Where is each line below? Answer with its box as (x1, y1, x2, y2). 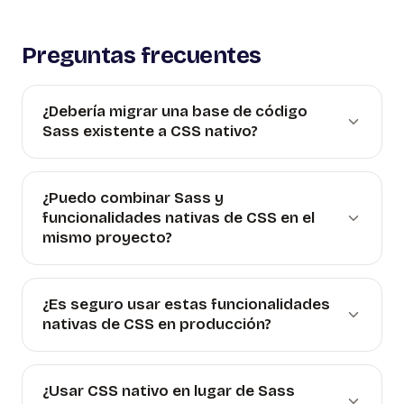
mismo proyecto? (42, 228, 172, 248)
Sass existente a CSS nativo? (42, 122, 258, 142)
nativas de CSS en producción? (42, 315, 271, 335)
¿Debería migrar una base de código (42, 102, 308, 122)
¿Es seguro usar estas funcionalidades (42, 295, 330, 315)
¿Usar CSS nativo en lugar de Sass (42, 381, 295, 401)
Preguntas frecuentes (22, 41, 262, 69)
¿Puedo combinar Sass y (42, 188, 224, 208)
